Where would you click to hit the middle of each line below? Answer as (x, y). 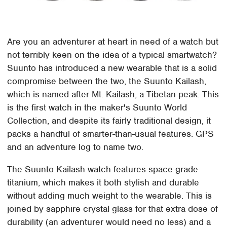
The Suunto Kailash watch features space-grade (103, 169)
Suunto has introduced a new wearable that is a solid (112, 68)
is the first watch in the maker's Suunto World (97, 108)
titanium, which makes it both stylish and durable (103, 183)
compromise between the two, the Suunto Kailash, (107, 81)
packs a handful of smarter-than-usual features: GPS (111, 134)
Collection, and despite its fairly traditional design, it (109, 121)
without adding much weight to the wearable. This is (110, 196)
